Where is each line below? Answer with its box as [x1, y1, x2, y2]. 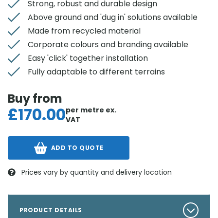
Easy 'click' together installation [28, 53, 148, 64]
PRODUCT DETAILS [19, 206, 82, 215]
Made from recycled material [28, 25, 141, 36]
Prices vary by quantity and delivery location [21, 167, 172, 177]
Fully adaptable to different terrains [28, 66, 165, 77]
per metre [66, 105, 104, 115]
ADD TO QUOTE [51, 144, 104, 152]
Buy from [8, 91, 62, 107]
